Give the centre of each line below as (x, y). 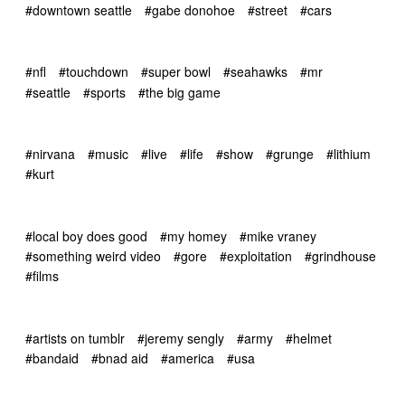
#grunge (290, 153)
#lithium (348, 153)
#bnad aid (120, 358)
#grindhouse (340, 255)
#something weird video (93, 255)
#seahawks (255, 72)
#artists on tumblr (75, 338)
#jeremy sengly (181, 338)
